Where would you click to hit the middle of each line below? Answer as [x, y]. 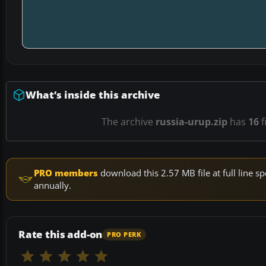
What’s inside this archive [93, 95]
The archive [129, 122]
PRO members [66, 173]
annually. [53, 186]
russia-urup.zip [191, 122]
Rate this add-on [61, 235]
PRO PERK [124, 234]
